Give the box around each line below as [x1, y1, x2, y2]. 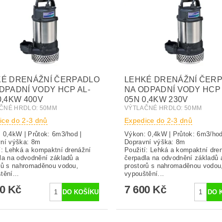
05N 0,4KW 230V [124, 95, 188, 104]
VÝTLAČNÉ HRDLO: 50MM [124, 105, 202, 112]
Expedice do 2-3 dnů [124, 116, 193, 125]
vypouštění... [124, 170, 165, 178]
